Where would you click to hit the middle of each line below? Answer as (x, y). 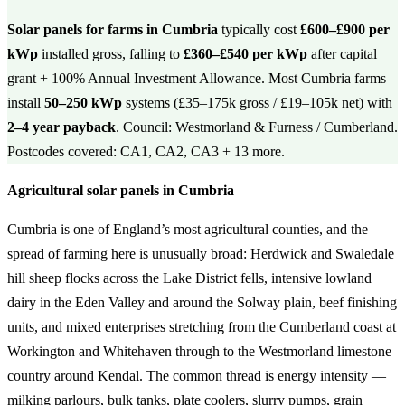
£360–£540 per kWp (245, 54)
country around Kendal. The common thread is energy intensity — (197, 376)
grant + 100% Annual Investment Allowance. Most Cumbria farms (197, 78)
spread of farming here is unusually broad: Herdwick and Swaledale (201, 254)
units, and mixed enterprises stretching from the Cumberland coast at (202, 327)
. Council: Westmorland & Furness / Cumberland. (257, 127)
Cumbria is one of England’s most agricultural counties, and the (188, 229)
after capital (342, 54)
